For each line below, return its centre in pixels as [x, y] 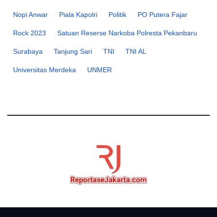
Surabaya [28, 52]
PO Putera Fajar [163, 15]
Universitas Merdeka [45, 70]
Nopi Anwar [31, 15]
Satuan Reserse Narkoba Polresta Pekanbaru [127, 33]
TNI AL [136, 52]
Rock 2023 [30, 33]
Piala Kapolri [78, 15]
